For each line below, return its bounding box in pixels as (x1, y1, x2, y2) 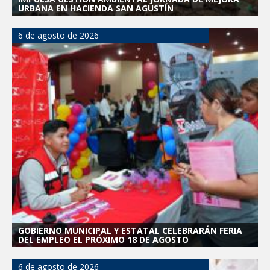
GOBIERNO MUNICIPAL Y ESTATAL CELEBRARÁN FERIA (18, 224, 242, 236)
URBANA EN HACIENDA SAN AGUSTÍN (18, 2, 174, 14)
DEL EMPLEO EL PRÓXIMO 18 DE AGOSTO (18, 233, 189, 245)
